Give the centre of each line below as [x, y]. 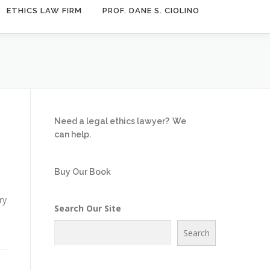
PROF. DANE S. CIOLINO [151, 10]
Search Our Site [88, 208]
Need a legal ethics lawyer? [112, 121]
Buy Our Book [83, 171]
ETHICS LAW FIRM [44, 10]
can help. [73, 134]
